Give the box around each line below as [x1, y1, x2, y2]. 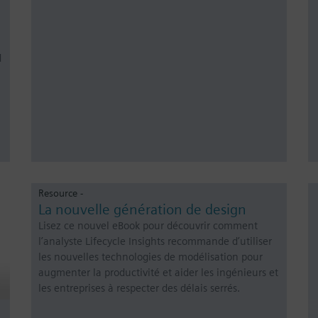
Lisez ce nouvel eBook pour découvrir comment [38, 219, 258, 233]
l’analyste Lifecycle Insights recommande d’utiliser [38, 235, 272, 248]
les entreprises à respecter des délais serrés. [38, 282, 240, 295]
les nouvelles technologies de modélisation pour [38, 251, 263, 264]
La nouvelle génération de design [38, 201, 246, 219]
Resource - [38, 187, 83, 199]
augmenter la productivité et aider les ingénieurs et [38, 266, 278, 280]
